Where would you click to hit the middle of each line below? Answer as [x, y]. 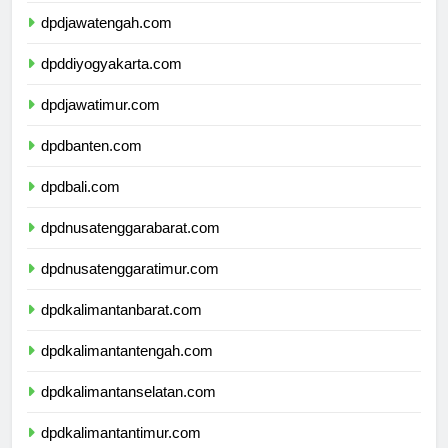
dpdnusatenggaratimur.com [130, 287]
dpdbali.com [80, 205]
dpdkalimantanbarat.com [121, 328]
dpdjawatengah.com [106, 41]
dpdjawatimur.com [100, 123]
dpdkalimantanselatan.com [128, 410]
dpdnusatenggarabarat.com [130, 246]
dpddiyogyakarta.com [111, 82]
